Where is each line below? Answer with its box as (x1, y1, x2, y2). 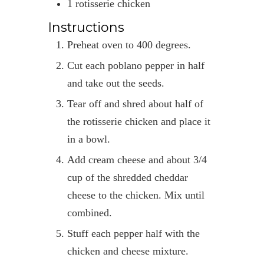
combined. (67, 206, 112, 219)
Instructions (48, 19, 124, 35)
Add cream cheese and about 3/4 (67, 153, 75, 166)
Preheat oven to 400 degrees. (72, 38, 191, 51)
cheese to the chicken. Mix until (67, 189, 204, 201)
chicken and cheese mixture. (67, 245, 189, 257)
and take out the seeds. (67, 77, 164, 89)
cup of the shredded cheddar (67, 171, 188, 183)
